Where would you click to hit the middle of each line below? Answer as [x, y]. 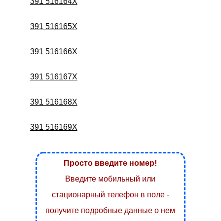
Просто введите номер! [110, 163]
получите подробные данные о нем [110, 210]
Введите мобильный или [110, 179]
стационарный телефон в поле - [110, 194]
